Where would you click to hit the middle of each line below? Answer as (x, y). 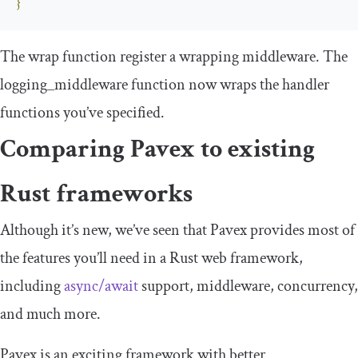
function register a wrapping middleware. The (203, 56)
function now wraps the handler (229, 84)
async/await (101, 286)
